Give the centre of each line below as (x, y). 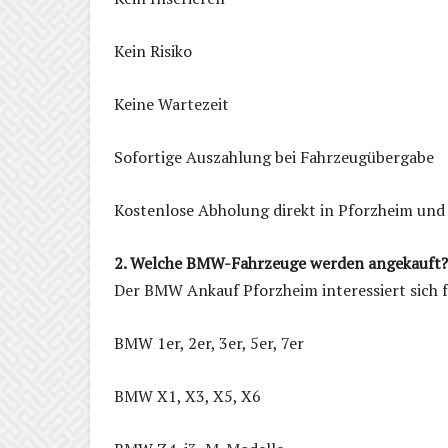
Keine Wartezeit (171, 104)
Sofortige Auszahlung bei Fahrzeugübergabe (274, 157)
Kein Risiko (153, 51)
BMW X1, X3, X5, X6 (187, 396)
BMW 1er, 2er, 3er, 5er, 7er (209, 343)
